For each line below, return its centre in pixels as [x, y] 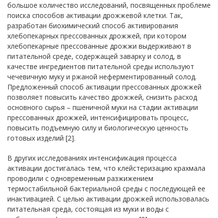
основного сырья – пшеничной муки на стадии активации [103, 107]
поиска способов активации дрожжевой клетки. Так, [95, 15]
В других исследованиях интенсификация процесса [92, 158]
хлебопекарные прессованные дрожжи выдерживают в [99, 46]
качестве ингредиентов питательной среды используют [101, 66]
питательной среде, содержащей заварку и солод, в [94, 56]
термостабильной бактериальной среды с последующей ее [106, 189]
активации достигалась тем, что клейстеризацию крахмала [106, 168]
